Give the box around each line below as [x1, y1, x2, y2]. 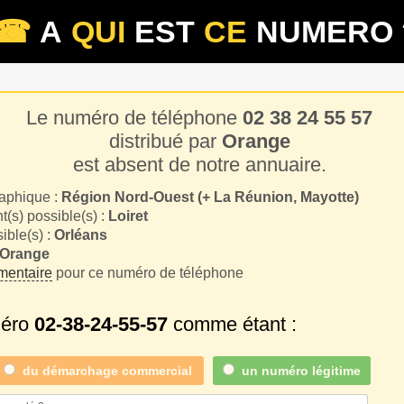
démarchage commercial [42, 363, 192, 379]
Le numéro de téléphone [26, 106, 243, 129]
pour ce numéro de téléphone [51, 265, 243, 281]
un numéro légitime [242, 363, 361, 379]
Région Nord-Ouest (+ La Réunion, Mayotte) [60, 189, 359, 206]
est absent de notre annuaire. [72, 152, 326, 176]
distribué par [108, 129, 222, 152]
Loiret [107, 208, 148, 225]
